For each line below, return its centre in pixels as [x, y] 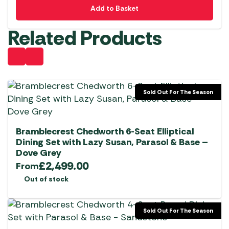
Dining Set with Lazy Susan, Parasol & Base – [112, 142]
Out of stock [46, 179]
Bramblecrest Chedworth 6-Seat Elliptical [105, 132]
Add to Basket [114, 8]
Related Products [85, 38]
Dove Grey [39, 153]
